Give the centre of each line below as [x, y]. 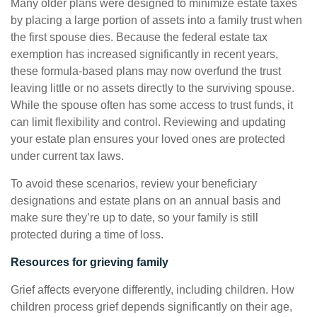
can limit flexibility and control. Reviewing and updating [148, 122]
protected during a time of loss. [87, 235]
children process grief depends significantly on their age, [151, 307]
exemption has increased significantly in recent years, [144, 54]
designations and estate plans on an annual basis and [146, 201]
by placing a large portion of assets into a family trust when [156, 20]
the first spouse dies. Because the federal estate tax [139, 37]
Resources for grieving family [90, 262]
